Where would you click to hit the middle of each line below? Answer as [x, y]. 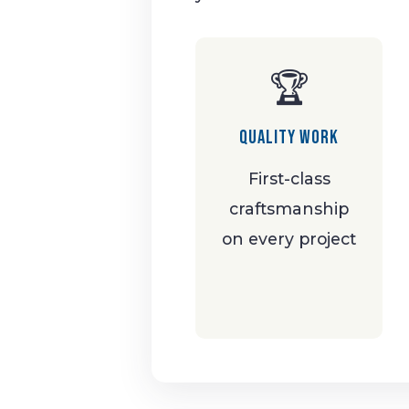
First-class [289, 178]
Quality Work [289, 137]
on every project [289, 238]
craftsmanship [289, 208]
